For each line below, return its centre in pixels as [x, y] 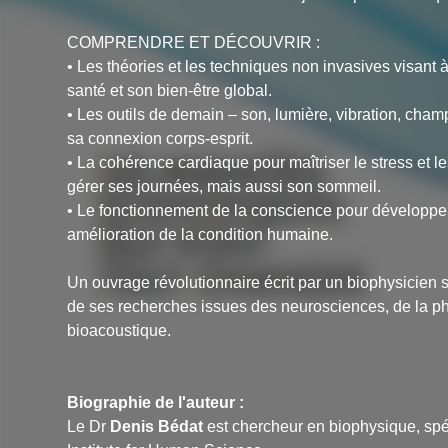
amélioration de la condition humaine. [200, 235]
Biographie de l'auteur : [156, 403]
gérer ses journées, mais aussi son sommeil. [224, 187]
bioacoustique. [119, 331]
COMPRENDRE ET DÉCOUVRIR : [194, 43]
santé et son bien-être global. [170, 91]
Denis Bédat [157, 427]
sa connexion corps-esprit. [160, 139]
